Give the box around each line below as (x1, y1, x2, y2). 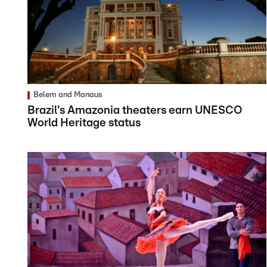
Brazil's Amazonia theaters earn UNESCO (27, 105, 242, 117)
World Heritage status (27, 117, 141, 129)
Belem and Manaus (33, 91, 102, 100)
